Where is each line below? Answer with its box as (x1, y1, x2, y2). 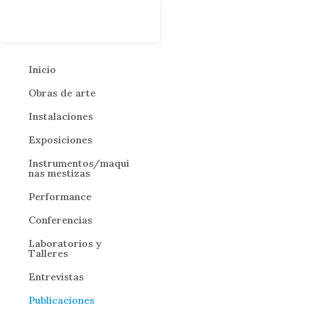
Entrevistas (28, 270, 84, 283)
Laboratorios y (28, 237, 102, 250)
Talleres (28, 247, 68, 260)
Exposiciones (28, 133, 92, 146)
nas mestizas (28, 167, 90, 180)
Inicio (28, 63, 56, 76)
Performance (28, 190, 92, 203)
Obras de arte (28, 87, 96, 99)
